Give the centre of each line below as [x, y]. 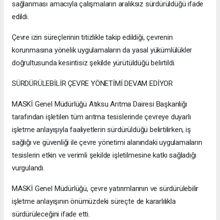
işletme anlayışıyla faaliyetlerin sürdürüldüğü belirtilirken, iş [101, 130]
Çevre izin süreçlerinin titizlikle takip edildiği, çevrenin [92, 38]
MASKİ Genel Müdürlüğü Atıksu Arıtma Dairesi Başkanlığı [99, 104]
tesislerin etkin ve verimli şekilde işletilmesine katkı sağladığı [104, 155]
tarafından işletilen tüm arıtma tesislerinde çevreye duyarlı [101, 117]
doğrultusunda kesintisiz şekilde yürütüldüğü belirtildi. [94, 63]
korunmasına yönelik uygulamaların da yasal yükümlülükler [102, 50]
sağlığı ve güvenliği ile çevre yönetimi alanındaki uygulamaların [107, 143]
